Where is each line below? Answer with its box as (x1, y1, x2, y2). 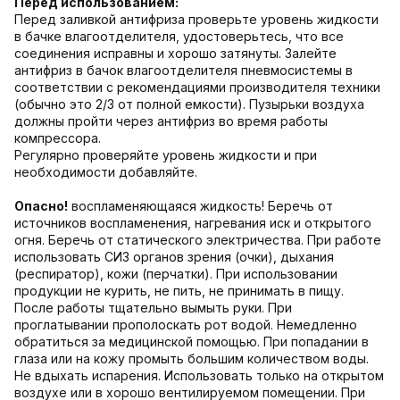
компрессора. (14, 129, 101, 146)
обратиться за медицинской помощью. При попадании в (14, 333, 369, 349)
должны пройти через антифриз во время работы (14, 112, 328, 129)
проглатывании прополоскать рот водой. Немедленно (14, 316, 357, 332)
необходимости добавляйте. (14, 163, 197, 179)
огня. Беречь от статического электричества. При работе (14, 231, 381, 247)
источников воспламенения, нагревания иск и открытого (14, 214, 371, 230)
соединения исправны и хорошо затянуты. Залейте (14, 45, 337, 61)
